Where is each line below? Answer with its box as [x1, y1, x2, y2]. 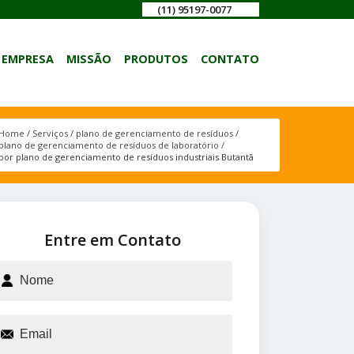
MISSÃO [66, 51, 111, 67]
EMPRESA [2, 51, 54, 67]
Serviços [32, 126, 68, 139]
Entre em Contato [43, 228, 181, 250]
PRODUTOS [124, 51, 188, 67]
